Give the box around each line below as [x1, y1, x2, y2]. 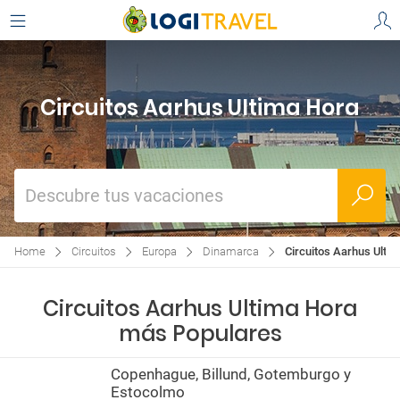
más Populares [118, 319, 282, 348]
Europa [142, 245, 177, 258]
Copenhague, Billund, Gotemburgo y [111, 365, 351, 383]
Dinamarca [203, 245, 259, 258]
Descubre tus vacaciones [25, 185, 223, 206]
